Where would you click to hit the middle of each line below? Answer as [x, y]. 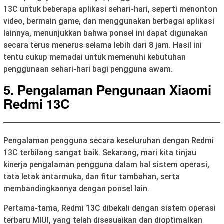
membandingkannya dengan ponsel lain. [76, 188]
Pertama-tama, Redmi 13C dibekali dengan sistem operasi [110, 208]
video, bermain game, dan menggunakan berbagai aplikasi [109, 21]
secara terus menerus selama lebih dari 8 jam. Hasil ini [103, 45]
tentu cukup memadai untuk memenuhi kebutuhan [95, 57]
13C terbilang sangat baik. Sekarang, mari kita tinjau [100, 152]
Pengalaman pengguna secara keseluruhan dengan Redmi [109, 140]
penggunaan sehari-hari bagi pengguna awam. [88, 69]
